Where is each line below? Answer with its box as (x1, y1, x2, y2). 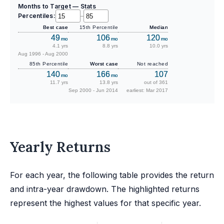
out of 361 (144, 79, 168, 85)
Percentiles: (18, 12, 55, 20)
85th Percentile (29, 61, 68, 67)
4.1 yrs (52, 43, 68, 49)
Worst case (90, 61, 118, 67)
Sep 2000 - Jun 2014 (68, 87, 118, 93)
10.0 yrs (149, 43, 168, 49)
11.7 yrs (50, 79, 68, 85)
